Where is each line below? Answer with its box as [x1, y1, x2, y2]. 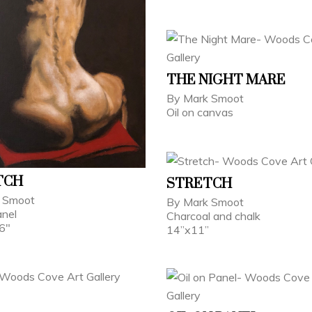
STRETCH [166, 175, 232, 193]
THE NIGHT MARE [166, 71, 286, 89]
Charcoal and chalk [166, 208, 263, 223]
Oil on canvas [166, 104, 233, 119]
